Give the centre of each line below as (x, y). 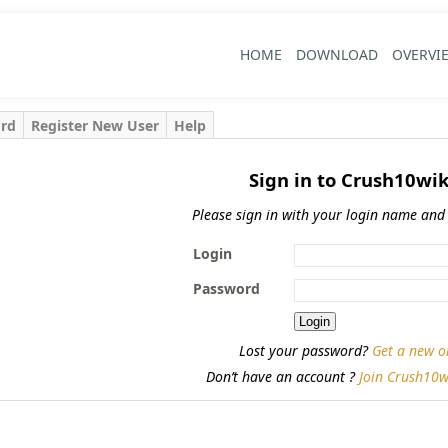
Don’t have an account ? (283, 377)
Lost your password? (306, 351)
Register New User (94, 125)
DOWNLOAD (336, 54)
